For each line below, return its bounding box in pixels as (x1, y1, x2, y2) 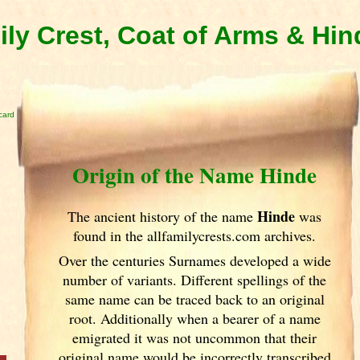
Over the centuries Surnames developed (58, 251, 292, 270)
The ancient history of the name (67, 207, 258, 226)
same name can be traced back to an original (64, 289, 325, 309)
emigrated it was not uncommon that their (72, 328, 317, 347)
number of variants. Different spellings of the (63, 270, 327, 289)
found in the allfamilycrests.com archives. (73, 226, 317, 245)
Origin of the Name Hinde (72, 159, 317, 190)
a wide (292, 251, 331, 270)
